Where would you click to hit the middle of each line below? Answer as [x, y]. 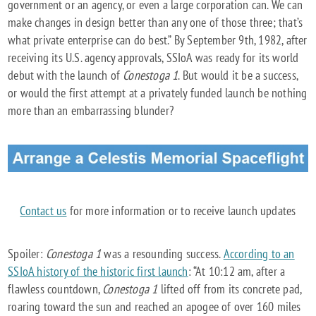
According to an [259, 253]
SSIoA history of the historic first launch [98, 271]
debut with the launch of [66, 75]
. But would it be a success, [238, 75]
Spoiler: [27, 253]
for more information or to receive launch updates [181, 210]
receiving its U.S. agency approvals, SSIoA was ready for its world [153, 58]
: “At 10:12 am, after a [237, 271]
